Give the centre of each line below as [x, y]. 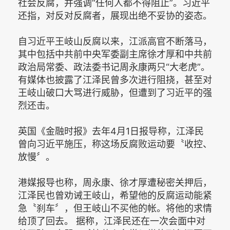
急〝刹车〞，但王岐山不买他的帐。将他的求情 [115, 208]
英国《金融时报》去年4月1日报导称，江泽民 [111, 131]
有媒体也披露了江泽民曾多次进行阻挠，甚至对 [115, 80]
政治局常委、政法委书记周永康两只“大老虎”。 [114, 67]
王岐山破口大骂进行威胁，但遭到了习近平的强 [115, 93]
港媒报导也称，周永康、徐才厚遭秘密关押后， [115, 183]
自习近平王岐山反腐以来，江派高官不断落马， [115, 41]
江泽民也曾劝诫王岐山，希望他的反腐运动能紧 [115, 195]
